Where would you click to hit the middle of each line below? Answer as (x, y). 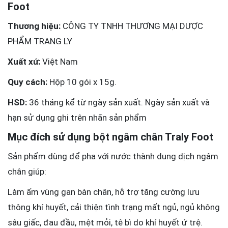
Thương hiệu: (34, 26)
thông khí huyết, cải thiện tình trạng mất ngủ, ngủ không (114, 207)
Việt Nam (59, 62)
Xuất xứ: (24, 62)
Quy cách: (27, 82)
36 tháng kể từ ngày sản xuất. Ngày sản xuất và (118, 103)
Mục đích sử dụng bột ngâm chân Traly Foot (113, 137)
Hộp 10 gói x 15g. (82, 82)
